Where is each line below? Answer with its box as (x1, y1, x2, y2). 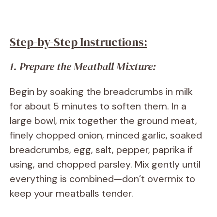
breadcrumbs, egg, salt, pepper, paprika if (10, 143, 193, 156)
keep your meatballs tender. (10, 187, 133, 200)
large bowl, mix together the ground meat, (10, 114, 197, 127)
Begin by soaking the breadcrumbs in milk (10, 85, 193, 98)
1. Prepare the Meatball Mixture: (10, 59, 156, 74)
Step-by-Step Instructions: (10, 34, 147, 50)
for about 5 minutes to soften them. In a (10, 100, 186, 113)
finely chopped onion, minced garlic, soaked (10, 129, 202, 142)
